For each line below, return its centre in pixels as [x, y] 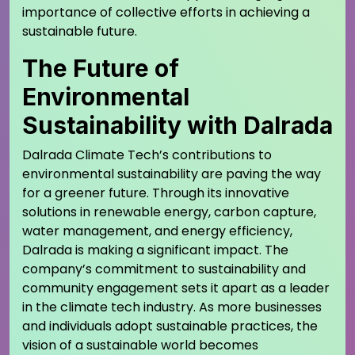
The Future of [101, 68]
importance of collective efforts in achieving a [166, 12]
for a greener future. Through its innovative [156, 193]
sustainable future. [80, 31]
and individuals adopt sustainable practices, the [170, 326]
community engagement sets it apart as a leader [176, 288]
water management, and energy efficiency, [157, 231]
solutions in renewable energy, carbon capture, [169, 212]
